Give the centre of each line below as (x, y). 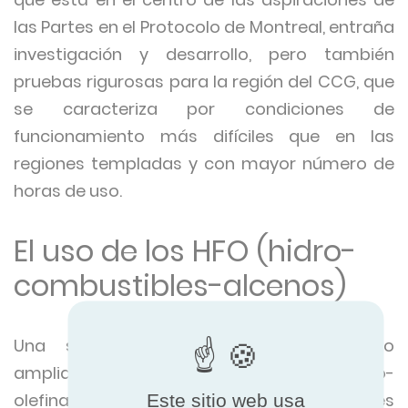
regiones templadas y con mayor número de (204, 163)
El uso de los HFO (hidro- (185, 251)
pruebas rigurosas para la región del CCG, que (204, 82)
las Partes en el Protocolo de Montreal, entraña (204, 27)
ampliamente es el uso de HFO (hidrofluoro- (204, 373)
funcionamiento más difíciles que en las (204, 136)
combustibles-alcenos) (180, 286)
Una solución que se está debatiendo (204, 346)
